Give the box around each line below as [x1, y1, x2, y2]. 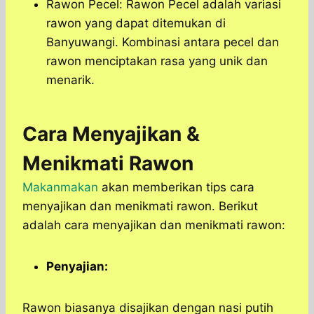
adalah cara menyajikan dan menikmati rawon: [22, 218, 285, 233]
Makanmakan [22, 180, 98, 195]
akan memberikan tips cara [98, 180, 254, 195]
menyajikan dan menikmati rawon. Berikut [22, 199, 258, 214]
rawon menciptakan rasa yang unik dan [46, 54, 268, 69]
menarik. [46, 73, 95, 88]
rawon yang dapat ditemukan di [46, 16, 226, 31]
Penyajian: [46, 259, 108, 274]
